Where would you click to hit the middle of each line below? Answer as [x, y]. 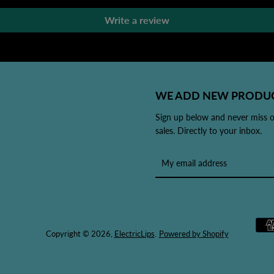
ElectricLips [134, 234]
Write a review [137, 20]
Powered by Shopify [194, 234]
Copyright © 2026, [80, 234]
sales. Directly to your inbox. [209, 131]
